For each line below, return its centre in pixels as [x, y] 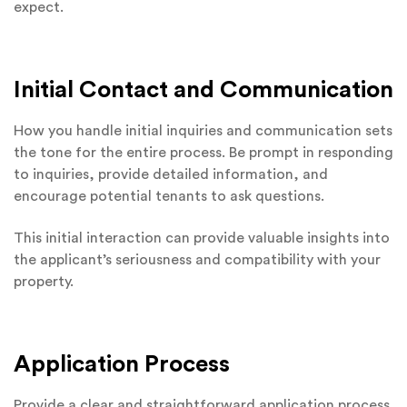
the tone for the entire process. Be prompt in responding [203, 152]
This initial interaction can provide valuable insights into [202, 238]
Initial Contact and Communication [203, 89]
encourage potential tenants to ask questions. [169, 196]
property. [44, 282]
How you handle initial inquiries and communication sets [203, 130]
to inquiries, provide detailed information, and [171, 174]
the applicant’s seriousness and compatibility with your [197, 260]
